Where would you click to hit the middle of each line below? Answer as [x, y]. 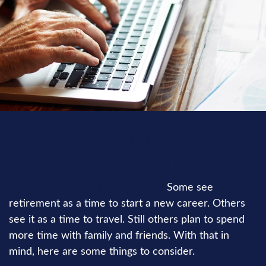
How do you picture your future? [86, 188]
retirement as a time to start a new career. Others [127, 204]
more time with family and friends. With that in [119, 236]
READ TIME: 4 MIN [133, 161]
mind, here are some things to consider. [102, 252]
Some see [189, 188]
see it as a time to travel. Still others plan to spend [127, 220]
